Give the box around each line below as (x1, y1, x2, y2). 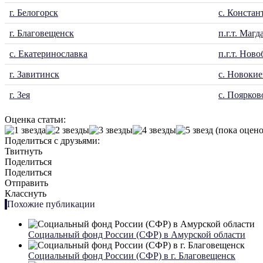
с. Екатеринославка (9, 49, 87, 59)
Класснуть (5, 188, 46, 199)
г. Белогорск (9, 8, 58, 18)
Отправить (5, 178, 48, 188)
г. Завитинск (9, 69, 59, 80)
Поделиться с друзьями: (5, 136, 100, 146)
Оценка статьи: (5, 114, 66, 125)
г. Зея (9, 90, 30, 100)
